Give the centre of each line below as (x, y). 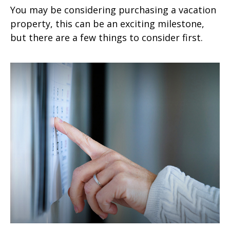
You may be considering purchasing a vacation (113, 9)
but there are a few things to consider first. (107, 37)
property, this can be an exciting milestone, (107, 23)
